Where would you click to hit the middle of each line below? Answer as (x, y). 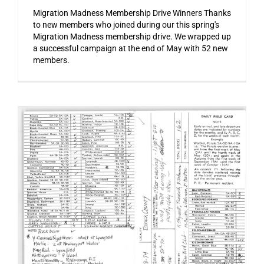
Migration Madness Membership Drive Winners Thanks (132, 13)
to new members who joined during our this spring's (126, 25)
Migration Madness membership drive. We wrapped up (132, 37)
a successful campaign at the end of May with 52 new (130, 49)
